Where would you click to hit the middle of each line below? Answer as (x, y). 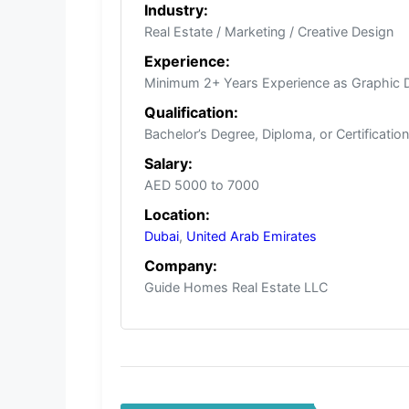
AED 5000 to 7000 (202, 185)
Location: (177, 215)
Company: (181, 266)
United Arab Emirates (252, 236)
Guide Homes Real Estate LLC (236, 288)
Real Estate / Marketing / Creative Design (269, 32)
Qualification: (191, 113)
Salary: (168, 164)
